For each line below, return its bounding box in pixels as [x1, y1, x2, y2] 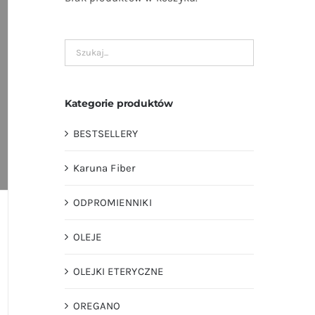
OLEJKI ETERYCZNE [72, 264, 164, 278]
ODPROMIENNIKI [72, 195, 152, 209]
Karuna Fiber [72, 161, 136, 174]
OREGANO [72, 299, 121, 312]
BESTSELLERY [72, 127, 139, 140]
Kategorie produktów [64, 96, 173, 110]
